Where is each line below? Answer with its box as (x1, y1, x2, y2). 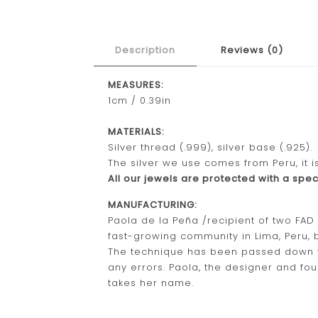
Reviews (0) (221, 43, 284, 57)
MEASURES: (108, 78, 165, 92)
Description (115, 43, 176, 57)
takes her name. (108, 276, 194, 290)
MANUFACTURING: (108, 198, 198, 212)
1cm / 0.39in (108, 94, 172, 107)
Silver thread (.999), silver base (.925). (108, 141, 313, 154)
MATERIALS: (108, 125, 168, 138)
